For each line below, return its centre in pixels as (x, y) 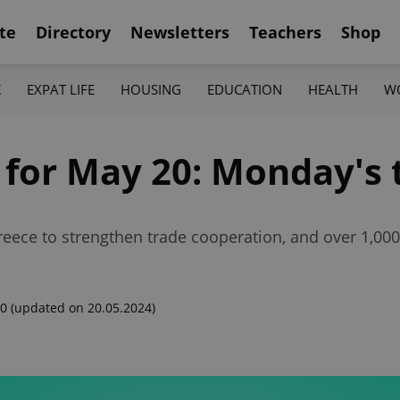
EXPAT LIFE (60, 89)
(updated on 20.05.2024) (83, 308)
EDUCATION (245, 89)
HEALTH (333, 89)
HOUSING (150, 89)
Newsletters (180, 32)
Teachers (285, 32)
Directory (73, 32)
